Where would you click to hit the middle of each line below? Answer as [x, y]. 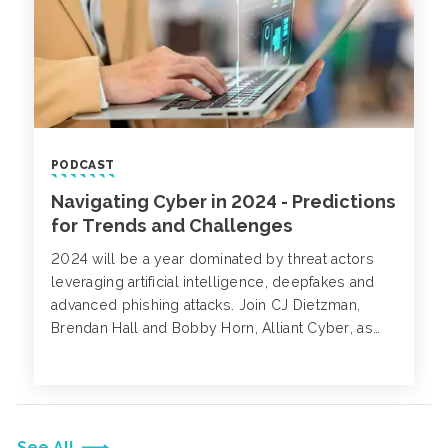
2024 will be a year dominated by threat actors [212, 258]
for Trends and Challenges [172, 225]
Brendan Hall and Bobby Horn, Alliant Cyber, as [212, 327]
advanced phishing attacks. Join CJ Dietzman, [206, 304]
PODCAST [83, 164]
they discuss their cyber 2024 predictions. [201, 350]
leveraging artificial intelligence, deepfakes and [213, 281]
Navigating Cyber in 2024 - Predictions [223, 201]
